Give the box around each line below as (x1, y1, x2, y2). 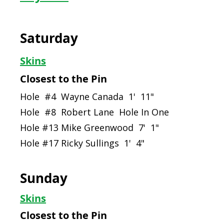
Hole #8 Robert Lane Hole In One (20, 106, 169, 118)
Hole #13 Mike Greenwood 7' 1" (20, 121, 159, 133)
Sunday (20, 169, 67, 187)
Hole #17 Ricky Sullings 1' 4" (20, 137, 144, 149)
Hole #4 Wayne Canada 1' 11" (20, 90, 154, 102)
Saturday (20, 29, 78, 47)
